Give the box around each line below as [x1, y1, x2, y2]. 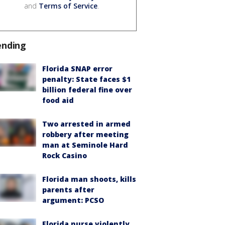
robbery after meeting [42, 129, 129, 139]
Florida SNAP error [42, 63, 113, 73]
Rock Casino [42, 150, 87, 160]
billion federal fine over [42, 84, 132, 94]
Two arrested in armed [42, 119, 131, 129]
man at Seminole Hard [42, 140, 128, 150]
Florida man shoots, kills [42, 174, 136, 184]
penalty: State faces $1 [42, 74, 131, 84]
